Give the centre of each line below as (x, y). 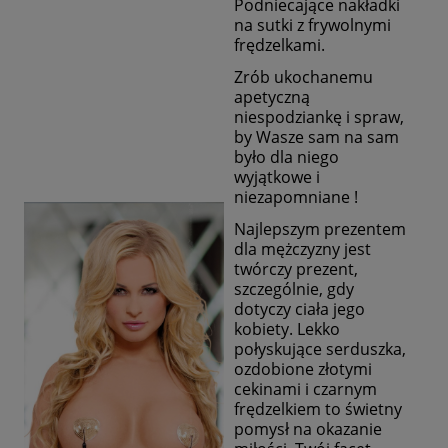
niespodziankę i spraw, (319, 117)
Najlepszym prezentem (320, 229)
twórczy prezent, (296, 269)
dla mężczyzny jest (302, 249)
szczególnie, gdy (294, 289)
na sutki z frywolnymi (312, 25)
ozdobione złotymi (303, 369)
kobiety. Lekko (287, 329)
